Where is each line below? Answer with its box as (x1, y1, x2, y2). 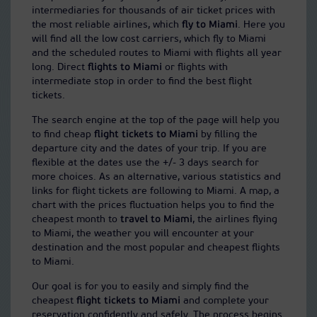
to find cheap (32, 129, 91, 140)
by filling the (198, 129, 258, 140)
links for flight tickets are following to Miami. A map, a (32, 185, 279, 197)
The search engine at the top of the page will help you (32, 115, 279, 126)
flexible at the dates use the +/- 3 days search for (32, 157, 259, 168)
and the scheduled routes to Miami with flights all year (32, 47, 282, 59)
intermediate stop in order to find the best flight (32, 76, 252, 87)
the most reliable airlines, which (32, 19, 182, 30)
